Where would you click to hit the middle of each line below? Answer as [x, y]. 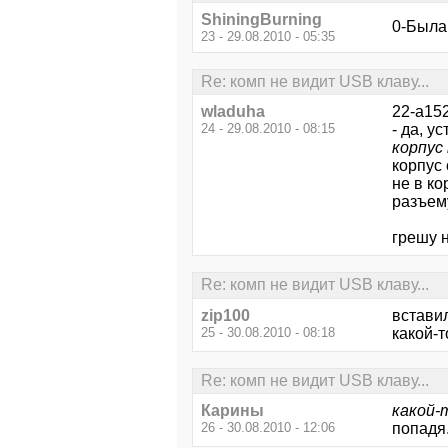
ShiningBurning [261, 19]
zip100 [225, 315]
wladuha [233, 112]
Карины [232, 410]
